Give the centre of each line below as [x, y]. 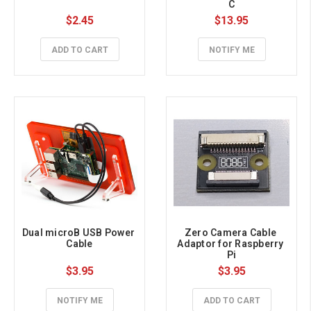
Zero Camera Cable [230, 233]
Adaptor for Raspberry [230, 244]
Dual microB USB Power [78, 233]
